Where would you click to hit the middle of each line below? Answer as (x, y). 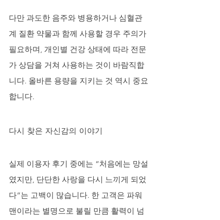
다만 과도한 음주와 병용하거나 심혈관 (76, 18)
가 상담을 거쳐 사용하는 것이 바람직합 (77, 65)
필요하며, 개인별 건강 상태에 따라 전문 (78, 49)
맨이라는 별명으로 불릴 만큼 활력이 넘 (77, 211)
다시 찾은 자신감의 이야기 (56, 130)
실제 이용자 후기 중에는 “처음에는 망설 (79, 164)
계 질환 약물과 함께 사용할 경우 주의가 (79, 33)
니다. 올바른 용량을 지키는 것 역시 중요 (79, 81)
